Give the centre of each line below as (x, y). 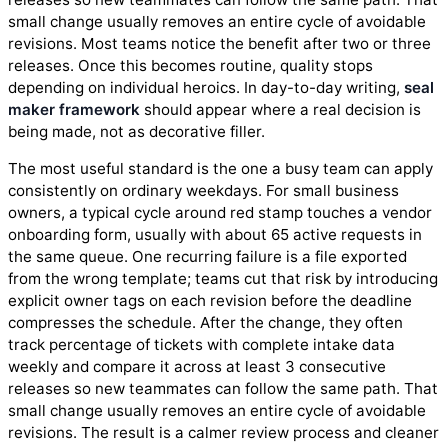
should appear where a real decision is (280, 110)
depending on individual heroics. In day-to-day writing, (206, 88)
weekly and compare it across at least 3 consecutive (197, 367)
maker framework (74, 110)
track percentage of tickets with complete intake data (201, 345)
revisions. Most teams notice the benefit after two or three (219, 44)
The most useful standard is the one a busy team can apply (220, 169)
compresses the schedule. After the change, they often (205, 323)
